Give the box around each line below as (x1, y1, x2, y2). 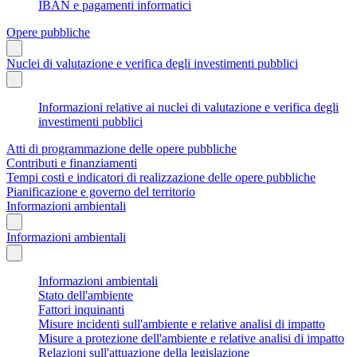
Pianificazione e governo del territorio (6, 184, 195, 198)
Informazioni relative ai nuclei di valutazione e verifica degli (38, 100, 339, 114)
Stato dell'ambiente (38, 288, 133, 302)
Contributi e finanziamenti (6, 155, 137, 170)
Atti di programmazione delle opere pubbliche (6, 141, 237, 155)
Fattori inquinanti (38, 302, 124, 316)
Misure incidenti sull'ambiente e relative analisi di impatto (38, 316, 325, 331)
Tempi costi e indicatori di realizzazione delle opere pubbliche (6, 170, 316, 184)
